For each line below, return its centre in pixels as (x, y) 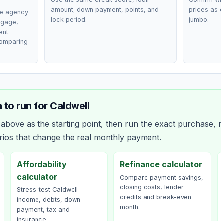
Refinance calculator (161, 164)
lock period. (69, 19)
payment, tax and (43, 209)
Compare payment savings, (162, 177)
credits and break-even (156, 197)
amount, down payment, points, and (105, 10)
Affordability (41, 164)
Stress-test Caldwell (47, 190)
